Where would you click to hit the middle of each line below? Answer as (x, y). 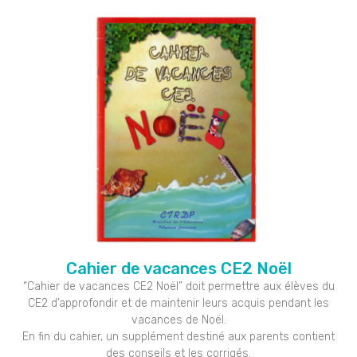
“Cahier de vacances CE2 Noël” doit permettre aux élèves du (178, 286)
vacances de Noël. (178, 320)
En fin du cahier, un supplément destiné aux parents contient (178, 336)
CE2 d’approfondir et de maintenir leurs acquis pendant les (178, 303)
